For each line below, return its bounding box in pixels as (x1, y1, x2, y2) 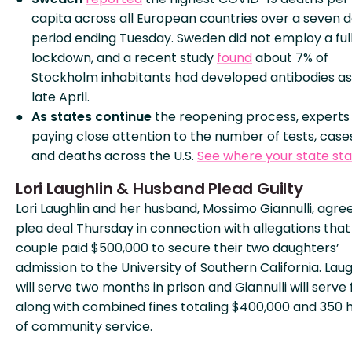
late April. (31, 88, 90, 106)
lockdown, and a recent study (31, 49, 217, 67)
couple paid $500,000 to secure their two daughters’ (16, 239, 339, 257)
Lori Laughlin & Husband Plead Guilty (16, 178, 303, 200)
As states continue (31, 108, 152, 126)
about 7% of (252, 49, 328, 67)
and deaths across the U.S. (31, 147, 197, 165)
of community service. (16, 317, 152, 335)
